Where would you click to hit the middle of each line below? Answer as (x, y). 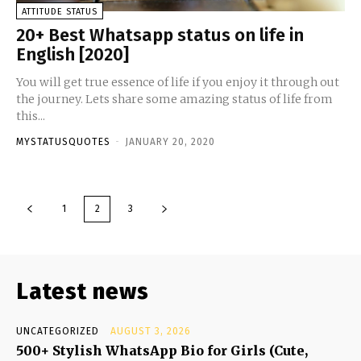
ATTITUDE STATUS (60, 11)
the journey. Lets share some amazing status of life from (174, 99)
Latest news (83, 291)
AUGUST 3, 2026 (151, 331)
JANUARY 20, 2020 (170, 141)
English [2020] (73, 54)
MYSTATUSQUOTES (63, 141)
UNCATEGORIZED (58, 331)
